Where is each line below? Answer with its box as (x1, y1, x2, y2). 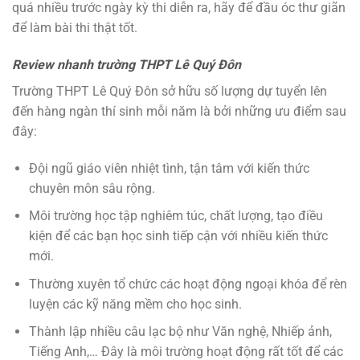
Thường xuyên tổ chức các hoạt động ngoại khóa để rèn (28, 276, 347, 292)
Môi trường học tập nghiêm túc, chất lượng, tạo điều (28, 208, 323, 224)
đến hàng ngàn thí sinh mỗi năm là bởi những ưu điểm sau (12, 103, 346, 119)
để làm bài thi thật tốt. (12, 20, 137, 36)
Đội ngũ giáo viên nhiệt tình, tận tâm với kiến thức (28, 160, 309, 176)
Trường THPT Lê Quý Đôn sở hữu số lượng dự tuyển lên (12, 83, 327, 99)
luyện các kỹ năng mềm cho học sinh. (28, 296, 242, 312)
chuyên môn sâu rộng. (28, 180, 155, 196)
